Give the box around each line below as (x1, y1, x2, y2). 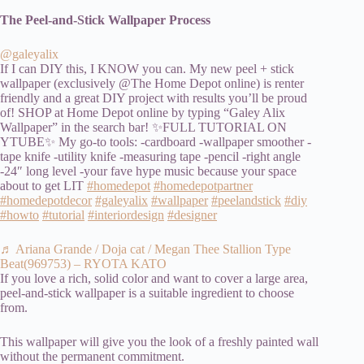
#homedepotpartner (154, 178, 253, 193)
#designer (167, 207, 217, 222)
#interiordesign (88, 207, 164, 222)
